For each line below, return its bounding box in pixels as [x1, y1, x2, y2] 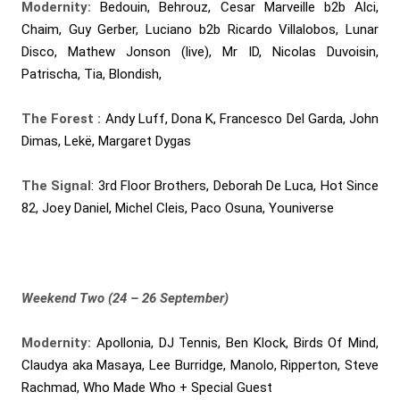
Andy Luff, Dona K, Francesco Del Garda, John [101, 110, 379, 127]
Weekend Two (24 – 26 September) [21, 290, 229, 306]
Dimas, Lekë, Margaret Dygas [21, 132, 191, 149]
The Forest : [21, 110, 102, 127]
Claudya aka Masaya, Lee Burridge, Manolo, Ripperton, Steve [21, 357, 379, 374]
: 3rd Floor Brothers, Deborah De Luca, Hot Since [91, 178, 379, 195]
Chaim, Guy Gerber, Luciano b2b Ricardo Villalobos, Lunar [21, 21, 379, 37]
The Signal [21, 178, 92, 195]
